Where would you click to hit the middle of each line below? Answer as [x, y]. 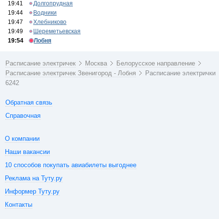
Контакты [19, 205]
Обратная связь [29, 102]
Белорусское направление [156, 63]
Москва [96, 63]
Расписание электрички [181, 73]
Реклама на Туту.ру [34, 178]
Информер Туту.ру [32, 191]
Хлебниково [50, 22]
